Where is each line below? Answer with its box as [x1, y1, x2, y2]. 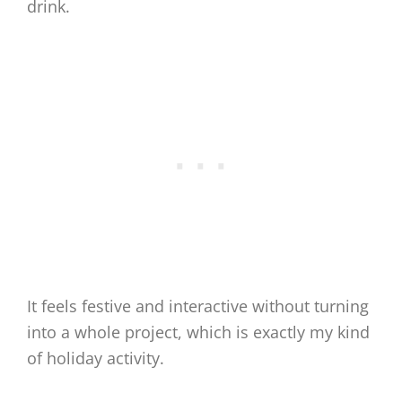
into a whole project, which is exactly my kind [27, 321, 370, 344]
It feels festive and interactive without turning [27, 295, 369, 318]
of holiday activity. [27, 347, 164, 370]
